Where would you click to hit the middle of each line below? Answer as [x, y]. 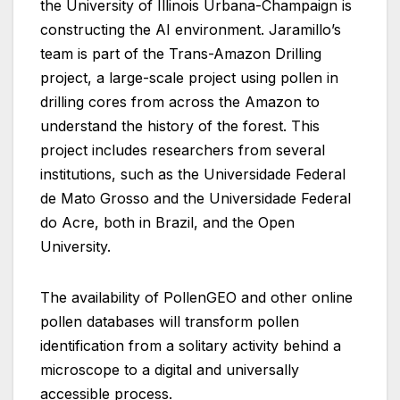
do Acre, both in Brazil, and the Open [167, 223]
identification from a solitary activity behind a [191, 346]
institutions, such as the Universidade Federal [193, 175]
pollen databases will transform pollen [170, 322]
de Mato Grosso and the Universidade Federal [196, 199]
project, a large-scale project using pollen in [189, 78]
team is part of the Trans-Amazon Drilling [181, 54]
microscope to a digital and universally [170, 370]
